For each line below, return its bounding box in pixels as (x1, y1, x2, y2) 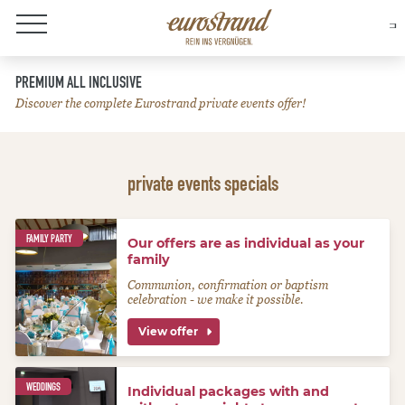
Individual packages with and (127, 383, 330, 400)
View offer (138, 325, 199, 338)
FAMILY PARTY (26, 231, 73, 246)
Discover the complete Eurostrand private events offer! (15, 97, 306, 110)
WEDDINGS (26, 380, 61, 394)
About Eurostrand (141, 23, 265, 40)
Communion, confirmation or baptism (127, 278, 329, 292)
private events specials (127, 170, 278, 196)
